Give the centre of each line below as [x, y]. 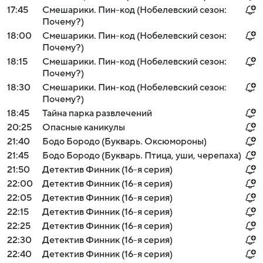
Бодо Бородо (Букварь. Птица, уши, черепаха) [142, 156]
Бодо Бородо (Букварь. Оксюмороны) [124, 141]
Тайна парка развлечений [97, 113]
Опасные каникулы [84, 127]
